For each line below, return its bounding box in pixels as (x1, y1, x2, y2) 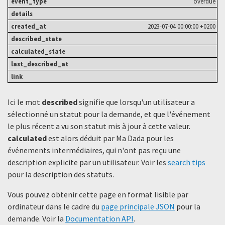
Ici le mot (8, 96, 42, 107)
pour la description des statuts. (8, 169, 114, 179)
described (42, 96, 77, 107)
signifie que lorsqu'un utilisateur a (77, 96, 195, 107)
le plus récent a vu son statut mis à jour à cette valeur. (8, 121, 190, 131)
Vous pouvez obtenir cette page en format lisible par (8, 189, 188, 199)
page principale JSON (101, 201, 175, 211)
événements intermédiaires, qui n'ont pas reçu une (8, 145, 181, 155)
